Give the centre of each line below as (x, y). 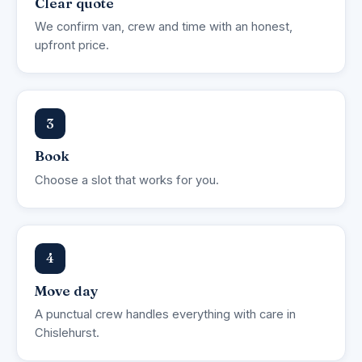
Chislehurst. (67, 333)
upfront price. (72, 46)
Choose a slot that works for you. (127, 180)
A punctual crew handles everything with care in (165, 315)
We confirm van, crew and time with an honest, (164, 27)
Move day (67, 290)
